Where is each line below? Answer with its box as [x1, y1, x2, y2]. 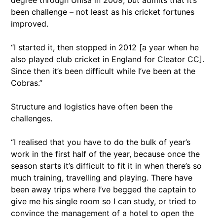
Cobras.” [11, 78, 42, 88]
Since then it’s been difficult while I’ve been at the [11, 66, 195, 76]
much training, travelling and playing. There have [11, 173, 192, 183]
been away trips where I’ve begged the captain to [11, 184, 196, 195]
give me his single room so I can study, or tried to [11, 196, 196, 207]
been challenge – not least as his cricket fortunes [11, 7, 194, 17]
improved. [11, 19, 48, 29]
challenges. [11, 113, 52, 124]
